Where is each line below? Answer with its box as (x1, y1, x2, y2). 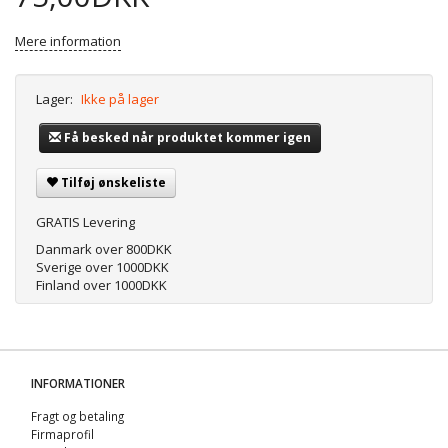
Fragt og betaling (31, 408, 124, 425)
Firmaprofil (31, 426, 94, 443)
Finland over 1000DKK (36, 276, 167, 295)
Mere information (15, 32, 121, 51)
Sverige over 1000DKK (36, 258, 169, 277)
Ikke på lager (81, 90, 159, 109)
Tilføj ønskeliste (61, 174, 166, 192)
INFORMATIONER (31, 375, 125, 392)
